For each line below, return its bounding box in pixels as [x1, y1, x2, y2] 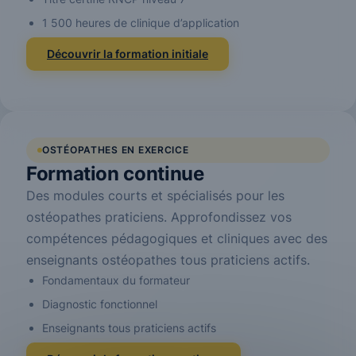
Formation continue [26, 162, 204, 185]
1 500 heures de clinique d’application [42, 16, 239, 29]
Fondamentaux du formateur [42, 273, 190, 287]
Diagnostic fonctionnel [42, 297, 157, 311]
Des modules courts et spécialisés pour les [26, 188, 284, 203]
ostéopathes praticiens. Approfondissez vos [26, 209, 292, 225]
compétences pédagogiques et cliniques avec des [26, 230, 327, 246]
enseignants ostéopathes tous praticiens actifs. [26, 252, 310, 268]
